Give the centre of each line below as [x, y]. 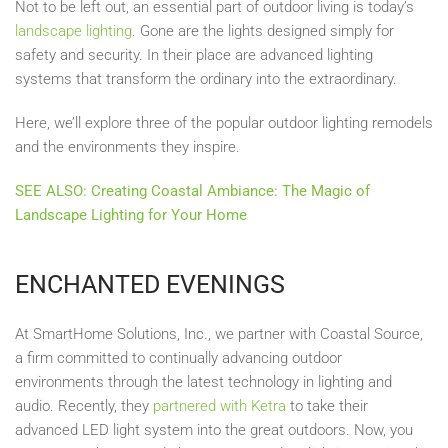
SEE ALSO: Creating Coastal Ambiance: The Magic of [192, 191]
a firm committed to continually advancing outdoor [178, 358]
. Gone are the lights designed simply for [263, 31]
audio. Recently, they [84, 406]
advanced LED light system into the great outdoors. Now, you [214, 430]
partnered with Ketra [219, 406]
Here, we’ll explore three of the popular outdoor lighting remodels [224, 123]
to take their [327, 406]
